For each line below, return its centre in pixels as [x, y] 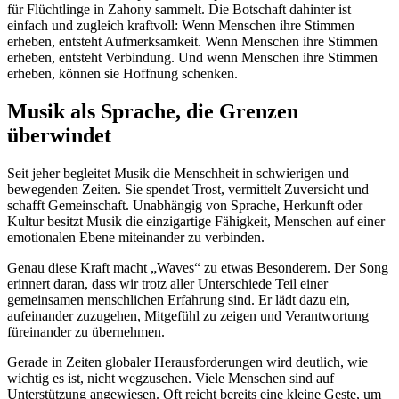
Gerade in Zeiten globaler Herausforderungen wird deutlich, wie [187, 362]
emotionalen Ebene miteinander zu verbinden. [136, 237]
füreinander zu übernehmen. [86, 331]
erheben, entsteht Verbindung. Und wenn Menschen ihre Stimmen [192, 58]
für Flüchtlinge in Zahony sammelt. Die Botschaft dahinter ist [179, 10]
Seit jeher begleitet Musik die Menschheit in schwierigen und [178, 173]
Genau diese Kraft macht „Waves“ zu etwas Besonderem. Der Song [198, 267]
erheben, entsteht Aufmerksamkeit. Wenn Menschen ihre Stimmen [192, 42]
